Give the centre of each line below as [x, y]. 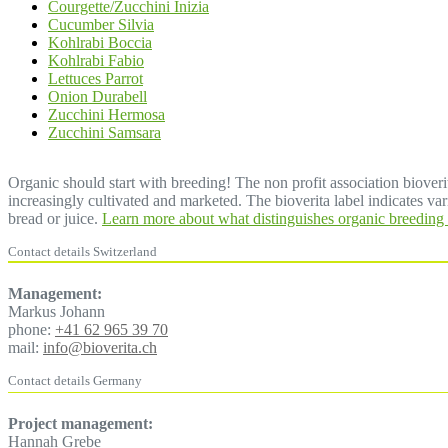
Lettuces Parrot [95, 78]
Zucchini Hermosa [106, 114]
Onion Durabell [97, 96]
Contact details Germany [75, 381]
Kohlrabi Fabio [96, 60]
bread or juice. [55, 218]
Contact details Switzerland [82, 251]
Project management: [80, 423]
